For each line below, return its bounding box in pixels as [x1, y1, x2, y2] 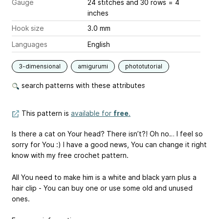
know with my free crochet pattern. [12, 151, 129, 159]
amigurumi [78, 62, 108, 70]
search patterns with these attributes [20, 81, 145, 89]
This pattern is [20, 109, 71, 117]
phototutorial [125, 62, 162, 70]
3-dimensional [19, 62, 61, 70]
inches [88, 8, 109, 17]
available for [71, 109, 113, 117]
